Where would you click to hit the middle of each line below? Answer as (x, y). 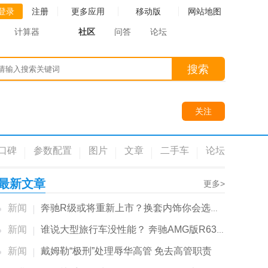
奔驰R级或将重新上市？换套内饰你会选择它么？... (126, 208)
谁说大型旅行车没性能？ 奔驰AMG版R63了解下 (129, 229)
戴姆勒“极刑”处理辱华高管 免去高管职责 (126, 251)
